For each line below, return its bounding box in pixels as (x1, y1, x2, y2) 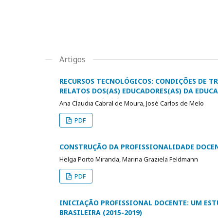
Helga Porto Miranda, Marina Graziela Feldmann (59, 154, 198, 163)
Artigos (59, 54, 86, 65)
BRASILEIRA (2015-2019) (59, 207, 142, 217)
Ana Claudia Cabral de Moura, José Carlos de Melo (59, 98, 204, 108)
